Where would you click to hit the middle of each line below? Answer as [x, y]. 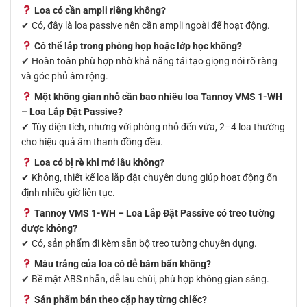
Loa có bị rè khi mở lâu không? [99, 162]
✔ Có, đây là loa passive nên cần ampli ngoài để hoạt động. [146, 25]
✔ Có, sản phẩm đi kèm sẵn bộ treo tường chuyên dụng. [139, 243]
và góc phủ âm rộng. [65, 76]
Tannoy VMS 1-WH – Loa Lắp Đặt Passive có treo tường [154, 213]
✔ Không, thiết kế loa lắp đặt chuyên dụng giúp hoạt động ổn [149, 177]
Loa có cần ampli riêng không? [100, 10]
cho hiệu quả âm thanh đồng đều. [92, 142]
